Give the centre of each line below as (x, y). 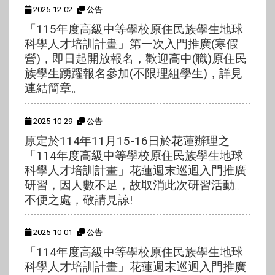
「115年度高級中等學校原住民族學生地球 (134, 29)
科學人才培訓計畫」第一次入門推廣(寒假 (131, 44)
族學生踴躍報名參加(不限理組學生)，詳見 (134, 74)
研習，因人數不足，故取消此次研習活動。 (135, 185)
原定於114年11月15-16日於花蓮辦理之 (127, 141)
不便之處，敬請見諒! (79, 199)
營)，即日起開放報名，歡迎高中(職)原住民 (136, 59)
